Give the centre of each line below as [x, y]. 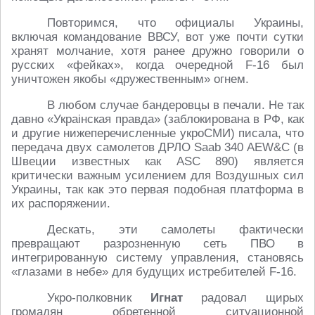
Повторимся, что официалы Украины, [175, 23]
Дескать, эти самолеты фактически [175, 230]
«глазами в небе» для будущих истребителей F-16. [154, 272]
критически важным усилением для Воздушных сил [157, 176]
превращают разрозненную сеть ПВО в [157, 244]
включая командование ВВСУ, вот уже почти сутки [157, 37]
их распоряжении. [61, 204]
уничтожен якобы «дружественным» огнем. [130, 79]
